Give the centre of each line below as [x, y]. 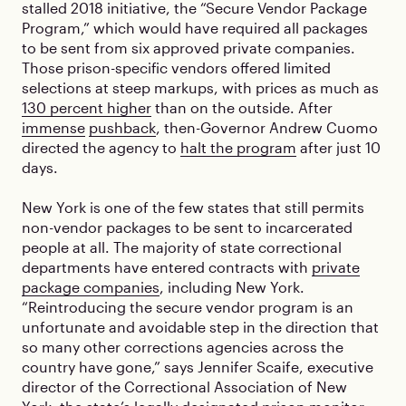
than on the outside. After [242, 107]
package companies [91, 287]
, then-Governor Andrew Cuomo [267, 127]
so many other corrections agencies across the [183, 347]
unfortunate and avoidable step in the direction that [200, 327]
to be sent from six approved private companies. [188, 48]
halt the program [238, 147]
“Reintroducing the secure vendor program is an [188, 307]
